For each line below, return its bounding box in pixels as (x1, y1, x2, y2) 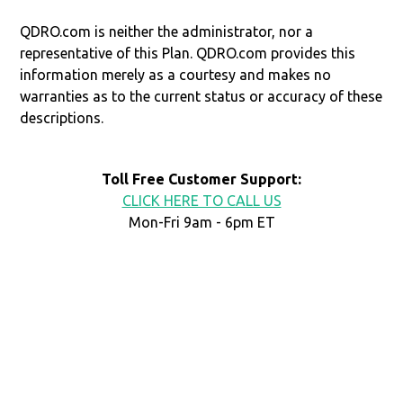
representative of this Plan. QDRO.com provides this (20, 44, 356, 61)
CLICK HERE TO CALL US (121, 192, 282, 209)
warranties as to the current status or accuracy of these (20, 87, 383, 104)
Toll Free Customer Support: (102, 170, 301, 187)
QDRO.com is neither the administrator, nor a (20, 22, 314, 40)
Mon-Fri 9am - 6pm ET (128, 213, 275, 230)
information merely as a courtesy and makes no (20, 66, 332, 83)
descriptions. (20, 109, 104, 126)
